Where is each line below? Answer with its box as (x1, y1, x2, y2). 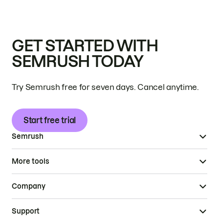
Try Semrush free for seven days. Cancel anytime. (12, 83, 199, 92)
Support (12, 207, 40, 215)
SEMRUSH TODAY (12, 53, 143, 70)
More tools (12, 157, 49, 165)
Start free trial (23, 115, 76, 125)
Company (12, 182, 45, 190)
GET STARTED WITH (12, 37, 158, 55)
